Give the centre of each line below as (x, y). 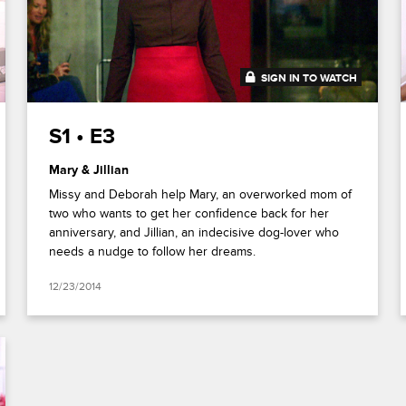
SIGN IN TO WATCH (309, 79)
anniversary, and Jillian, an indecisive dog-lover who (194, 233)
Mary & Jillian (89, 170)
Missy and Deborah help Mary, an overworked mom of (201, 195)
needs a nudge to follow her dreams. (153, 252)
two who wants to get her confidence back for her (189, 214)
